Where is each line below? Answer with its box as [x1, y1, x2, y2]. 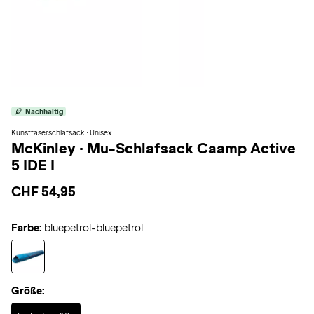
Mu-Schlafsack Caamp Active [87, 140, 296, 156]
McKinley [11, 140, 79, 156]
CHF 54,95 [11, 184, 76, 199]
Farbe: [11, 222, 42, 233]
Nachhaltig [25, 107, 63, 116]
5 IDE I [11, 157, 55, 173]
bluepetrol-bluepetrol [44, 222, 143, 233]
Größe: [11, 285, 45, 296]
